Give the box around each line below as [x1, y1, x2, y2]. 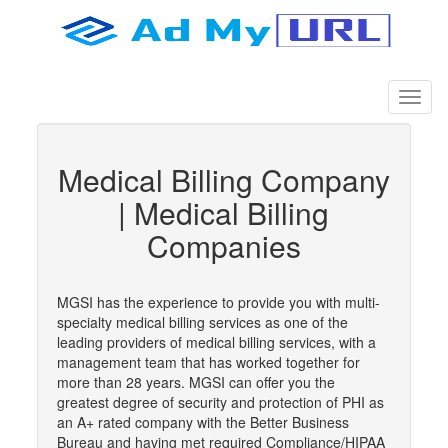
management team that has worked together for [57, 352, 361, 372]
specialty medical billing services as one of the [57, 312, 349, 332]
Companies [146, 224, 301, 267]
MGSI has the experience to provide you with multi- [57, 292, 381, 312]
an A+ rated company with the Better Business [57, 412, 350, 432]
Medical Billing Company [57, 158, 390, 201]
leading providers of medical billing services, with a [57, 332, 377, 352]
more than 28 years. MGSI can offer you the [57, 372, 336, 392]
